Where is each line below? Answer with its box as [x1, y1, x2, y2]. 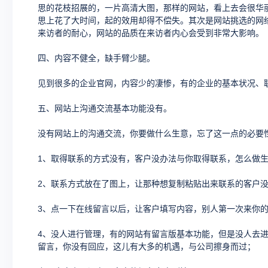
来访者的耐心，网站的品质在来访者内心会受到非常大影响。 [38, 28, 264, 38]
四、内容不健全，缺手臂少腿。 [38, 53, 155, 63]
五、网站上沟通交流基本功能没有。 [38, 103, 172, 113]
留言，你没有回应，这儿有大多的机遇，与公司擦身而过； [38, 242, 255, 251]
